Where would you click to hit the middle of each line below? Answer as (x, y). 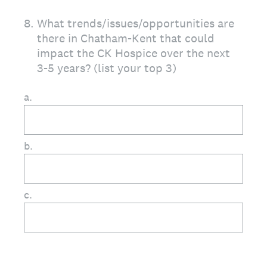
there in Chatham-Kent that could (126, 38)
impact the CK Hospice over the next (133, 53)
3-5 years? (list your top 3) (107, 68)
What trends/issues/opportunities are (136, 23)
